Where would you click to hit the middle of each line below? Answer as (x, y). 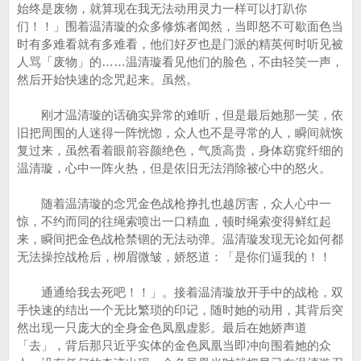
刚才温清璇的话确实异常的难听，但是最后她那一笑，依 (180, 115)
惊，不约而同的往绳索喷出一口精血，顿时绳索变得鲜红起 (174, 221)
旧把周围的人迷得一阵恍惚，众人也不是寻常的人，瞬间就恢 (180, 133)
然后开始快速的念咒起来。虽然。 (108, 79)
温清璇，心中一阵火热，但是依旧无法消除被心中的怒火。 (174, 168)
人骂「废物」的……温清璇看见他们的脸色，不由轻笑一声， (180, 62)
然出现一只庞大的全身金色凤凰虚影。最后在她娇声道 (162, 328)
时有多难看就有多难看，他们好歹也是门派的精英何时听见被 (180, 44)
